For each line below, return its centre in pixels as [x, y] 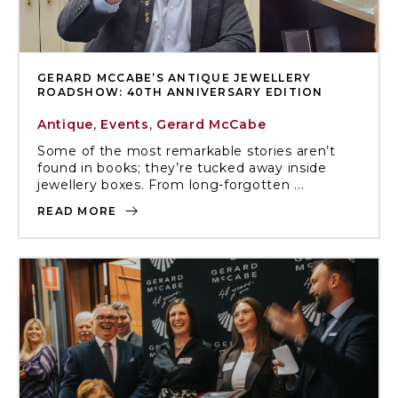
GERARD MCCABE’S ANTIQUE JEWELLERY [175, 78]
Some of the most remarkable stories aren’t [187, 151]
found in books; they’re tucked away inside [182, 168]
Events [125, 124]
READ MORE [79, 211]
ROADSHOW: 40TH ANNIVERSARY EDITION [180, 92]
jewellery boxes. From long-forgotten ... [171, 185]
